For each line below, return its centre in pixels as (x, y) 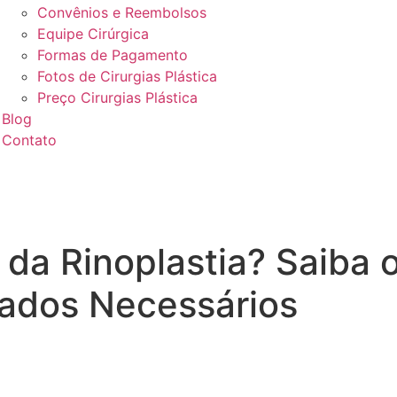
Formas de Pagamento (112, 55)
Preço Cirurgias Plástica (117, 97)
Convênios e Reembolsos (121, 12)
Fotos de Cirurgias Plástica (127, 76)
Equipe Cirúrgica (93, 34)
